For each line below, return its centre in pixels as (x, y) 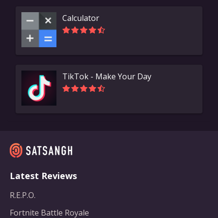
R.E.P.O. (23, 195)
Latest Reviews (43, 176)
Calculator (81, 18)
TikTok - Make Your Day (107, 76)
